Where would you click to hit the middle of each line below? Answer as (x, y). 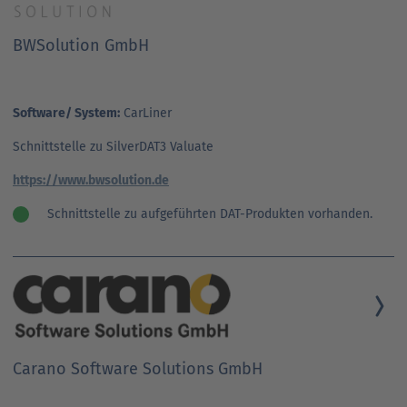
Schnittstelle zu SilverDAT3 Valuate (113, 146)
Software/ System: (66, 113)
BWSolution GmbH (81, 45)
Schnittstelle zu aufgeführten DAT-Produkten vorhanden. (210, 213)
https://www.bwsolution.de (91, 180)
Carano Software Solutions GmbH (138, 368)
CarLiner (146, 113)
